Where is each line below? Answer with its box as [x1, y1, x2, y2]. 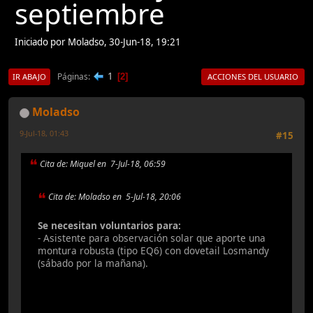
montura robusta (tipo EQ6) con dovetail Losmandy [38, 244, 269, 257]
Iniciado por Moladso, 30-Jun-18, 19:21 [15, 36, 181, 49]
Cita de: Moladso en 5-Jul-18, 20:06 [48, 191, 181, 203]
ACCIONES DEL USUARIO [208, 71, 298, 82]
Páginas [57, 70, 88, 82]
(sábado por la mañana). [38, 256, 148, 270]
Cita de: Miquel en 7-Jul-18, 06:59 [40, 157, 166, 170]
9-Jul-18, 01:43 [20, 128, 68, 139]
